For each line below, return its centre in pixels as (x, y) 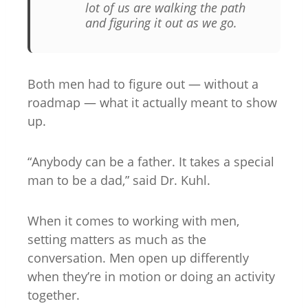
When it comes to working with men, (133, 221)
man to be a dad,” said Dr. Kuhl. (119, 180)
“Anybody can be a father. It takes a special (151, 162)
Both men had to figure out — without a (143, 84)
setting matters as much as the (117, 240)
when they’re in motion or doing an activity (151, 277)
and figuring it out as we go (159, 23)
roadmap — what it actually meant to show (152, 103)
